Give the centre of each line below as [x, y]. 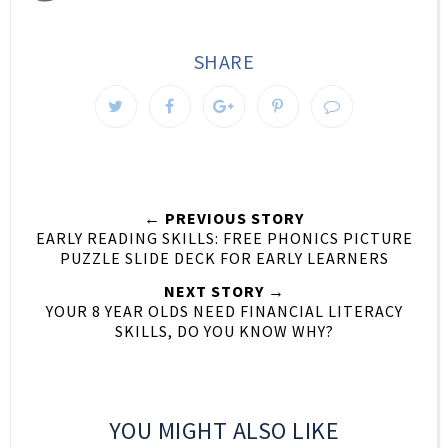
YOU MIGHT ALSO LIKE [224, 430]
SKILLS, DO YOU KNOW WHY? [224, 330]
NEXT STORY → [224, 290]
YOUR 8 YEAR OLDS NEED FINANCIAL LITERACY [224, 310]
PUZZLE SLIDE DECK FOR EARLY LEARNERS [224, 257]
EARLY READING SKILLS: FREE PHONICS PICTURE [224, 237]
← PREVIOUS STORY [224, 217]
